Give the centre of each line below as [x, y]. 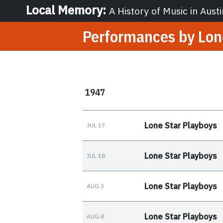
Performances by [140, 36]
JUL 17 [96, 125]
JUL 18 [96, 155]
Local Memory [64, 10]
